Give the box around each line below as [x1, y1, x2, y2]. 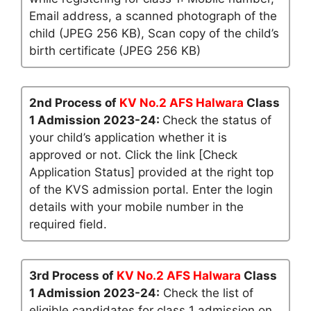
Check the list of [160, 286, 253, 300]
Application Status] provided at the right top [29, 165, 274, 179]
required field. [29, 217, 107, 231]
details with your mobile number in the [29, 199, 244, 214]
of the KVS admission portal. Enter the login [29, 182, 273, 196]
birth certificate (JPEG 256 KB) [29, 44, 201, 58]
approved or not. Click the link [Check [29, 147, 237, 162]
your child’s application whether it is [29, 130, 227, 144]
